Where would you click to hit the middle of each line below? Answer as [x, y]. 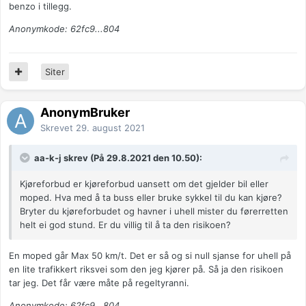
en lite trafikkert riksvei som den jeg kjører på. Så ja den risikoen [146, 269]
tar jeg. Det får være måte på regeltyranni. [99, 283]
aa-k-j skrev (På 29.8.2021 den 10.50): [118, 158]
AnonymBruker [85, 113]
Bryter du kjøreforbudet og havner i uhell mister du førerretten [154, 211]
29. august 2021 [110, 128]
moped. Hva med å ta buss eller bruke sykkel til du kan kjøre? [151, 198]
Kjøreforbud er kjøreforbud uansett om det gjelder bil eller [144, 184]
